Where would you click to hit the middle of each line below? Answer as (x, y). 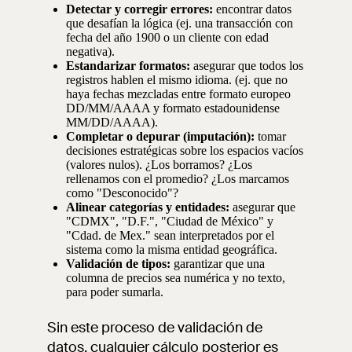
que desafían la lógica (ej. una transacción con (180, 23)
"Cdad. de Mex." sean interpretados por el (170, 235)
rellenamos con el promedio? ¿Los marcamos (178, 179)
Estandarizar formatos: (128, 66)
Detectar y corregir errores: (139, 9)
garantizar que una (218, 264)
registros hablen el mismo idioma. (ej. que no (177, 80)
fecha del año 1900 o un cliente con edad (167, 37)
